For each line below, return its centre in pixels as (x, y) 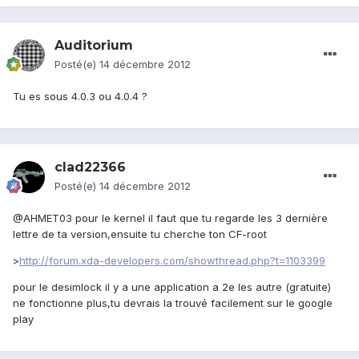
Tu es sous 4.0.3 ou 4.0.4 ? (80, 97)
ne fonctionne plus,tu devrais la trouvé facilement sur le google (173, 303)
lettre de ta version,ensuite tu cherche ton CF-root (140, 234)
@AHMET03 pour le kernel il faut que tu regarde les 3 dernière (170, 218)
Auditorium (94, 46)
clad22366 (90, 167)
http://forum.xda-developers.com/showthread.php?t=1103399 (172, 261)
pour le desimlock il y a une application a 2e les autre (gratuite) (172, 287)
